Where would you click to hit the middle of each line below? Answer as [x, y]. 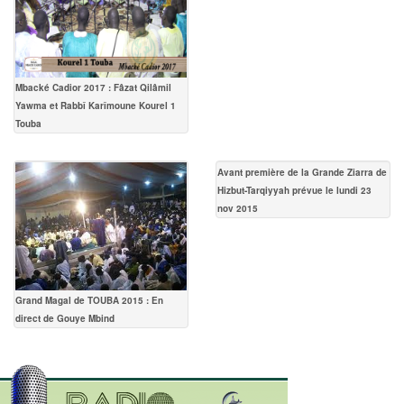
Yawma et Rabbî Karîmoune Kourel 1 [96, 105]
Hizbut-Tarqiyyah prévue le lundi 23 [294, 190]
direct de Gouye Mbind [65, 318]
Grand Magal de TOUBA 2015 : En [89, 300]
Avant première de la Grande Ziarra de [302, 172]
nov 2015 [238, 208]
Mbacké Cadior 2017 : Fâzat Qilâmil [93, 87]
